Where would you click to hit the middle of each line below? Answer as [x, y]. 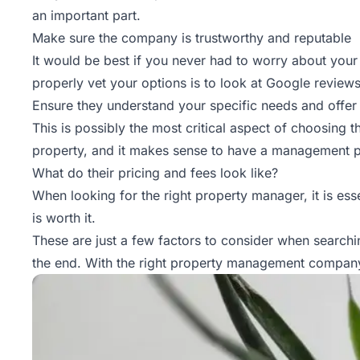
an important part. [86, 16]
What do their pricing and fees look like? [155, 173]
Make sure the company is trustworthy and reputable [192, 38]
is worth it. [64, 218]
